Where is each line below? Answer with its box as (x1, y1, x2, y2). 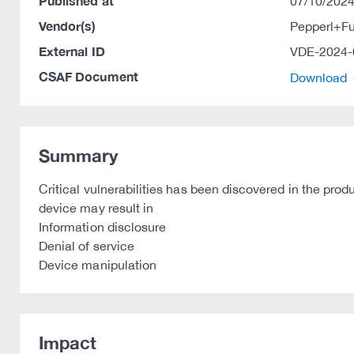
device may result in (39, 201, 154, 215)
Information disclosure (39, 220, 167, 234)
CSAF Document (39, 69, 138, 84)
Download (289, 70, 351, 85)
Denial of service (39, 239, 134, 253)
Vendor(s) (39, 18, 96, 33)
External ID (39, 43, 105, 58)
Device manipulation (39, 258, 157, 272)
